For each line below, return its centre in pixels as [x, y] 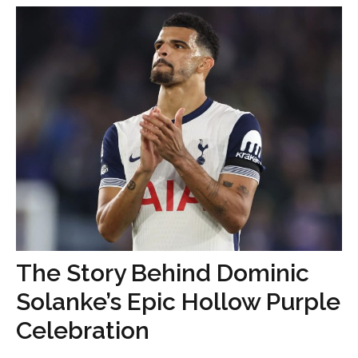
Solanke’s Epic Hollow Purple [178, 302]
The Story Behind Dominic [163, 273]
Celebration [83, 330]
